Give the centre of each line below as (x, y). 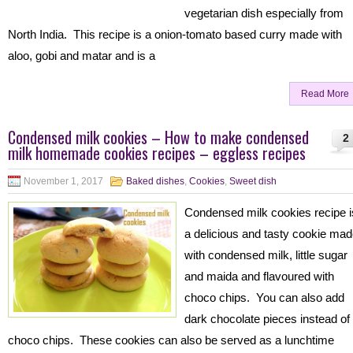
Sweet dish (253, 181)
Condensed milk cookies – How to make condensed (158, 137)
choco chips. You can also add (264, 297)
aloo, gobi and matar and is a (82, 56)
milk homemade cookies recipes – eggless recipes (157, 153)
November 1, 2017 (63, 181)
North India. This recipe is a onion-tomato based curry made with (175, 34)
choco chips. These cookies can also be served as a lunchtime (171, 340)
